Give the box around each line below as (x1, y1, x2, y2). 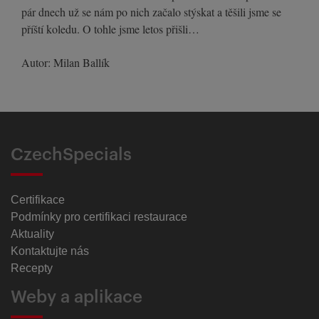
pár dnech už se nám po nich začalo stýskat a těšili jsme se (21, 4, 281, 20)
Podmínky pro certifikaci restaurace (11, 211, 187, 224)
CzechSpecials (11, 146, 132, 164)
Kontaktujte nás (11, 245, 89, 258)
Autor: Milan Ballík (21, 55, 110, 70)
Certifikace (11, 194, 65, 206)
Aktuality (11, 228, 54, 241)
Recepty (11, 262, 53, 275)
